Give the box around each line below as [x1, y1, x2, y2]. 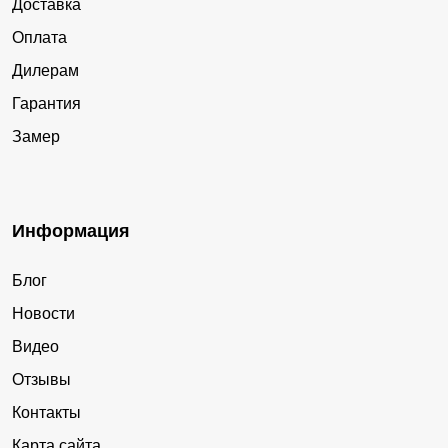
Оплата [12, 28, 67, 46]
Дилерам [12, 61, 79, 79]
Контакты [12, 403, 81, 421]
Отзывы [12, 370, 71, 388]
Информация [12, 220, 130, 241]
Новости [12, 304, 75, 322]
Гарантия [12, 94, 81, 112]
